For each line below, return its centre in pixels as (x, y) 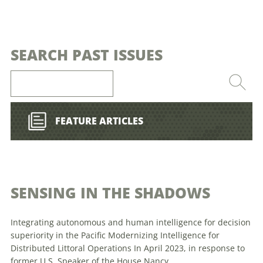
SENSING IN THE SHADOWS (110, 192)
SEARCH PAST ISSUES (87, 55)
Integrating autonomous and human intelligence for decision (131, 222)
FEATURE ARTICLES (99, 121)
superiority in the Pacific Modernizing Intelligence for (115, 235)
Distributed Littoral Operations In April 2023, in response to (128, 248)
